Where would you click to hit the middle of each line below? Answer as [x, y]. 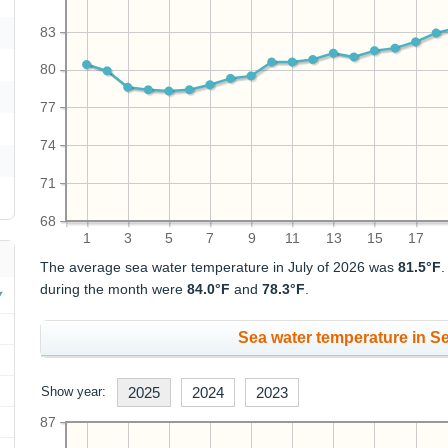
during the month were [114, 289]
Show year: [74, 392]
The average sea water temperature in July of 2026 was [219, 267]
